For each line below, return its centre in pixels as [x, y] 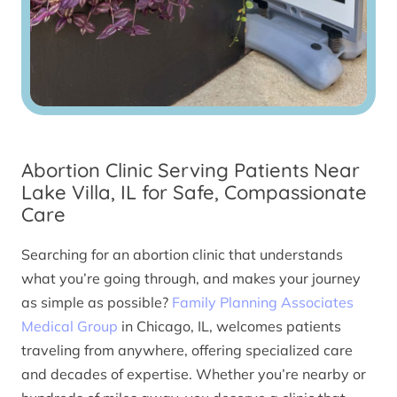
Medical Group [70, 326]
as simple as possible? [97, 302]
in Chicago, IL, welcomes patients [230, 326]
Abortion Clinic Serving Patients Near [191, 171]
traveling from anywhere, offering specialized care [187, 350]
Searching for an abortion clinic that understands [182, 254]
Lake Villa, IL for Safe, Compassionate [194, 193]
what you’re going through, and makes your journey [191, 278]
